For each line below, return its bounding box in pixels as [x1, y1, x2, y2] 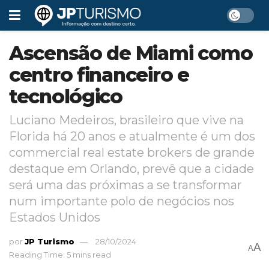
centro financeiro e [9, 63, 189, 86]
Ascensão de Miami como [9, 41, 253, 65]
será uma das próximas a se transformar [9, 177, 242, 192]
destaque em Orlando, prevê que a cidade [9, 161, 254, 176]
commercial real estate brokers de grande [9, 145, 255, 160]
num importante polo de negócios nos [9, 193, 234, 208]
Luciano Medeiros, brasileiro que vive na [9, 112, 244, 127]
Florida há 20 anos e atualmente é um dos [9, 128, 255, 144]
